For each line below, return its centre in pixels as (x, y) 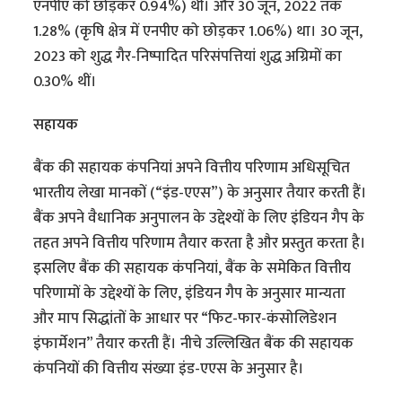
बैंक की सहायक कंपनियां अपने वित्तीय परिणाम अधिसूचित (192, 168)
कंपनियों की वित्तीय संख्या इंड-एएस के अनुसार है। (169, 369)
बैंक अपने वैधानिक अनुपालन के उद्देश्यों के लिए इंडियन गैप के (199, 218)
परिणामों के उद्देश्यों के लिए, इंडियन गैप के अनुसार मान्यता (190, 294)
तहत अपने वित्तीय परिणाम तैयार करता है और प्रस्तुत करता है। (200, 244)
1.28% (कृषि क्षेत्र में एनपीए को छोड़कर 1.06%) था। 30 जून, (198, 32)
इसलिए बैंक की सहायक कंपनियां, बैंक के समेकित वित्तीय (192, 269)
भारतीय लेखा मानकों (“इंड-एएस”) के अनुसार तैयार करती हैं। (201, 193)
